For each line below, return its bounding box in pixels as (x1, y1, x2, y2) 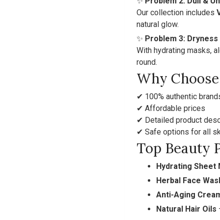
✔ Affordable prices (137, 104, 205, 113)
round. (137, 57, 157, 67)
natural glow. (137, 20, 179, 29)
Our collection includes (137, 8, 217, 17)
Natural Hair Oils (156, 204, 217, 214)
